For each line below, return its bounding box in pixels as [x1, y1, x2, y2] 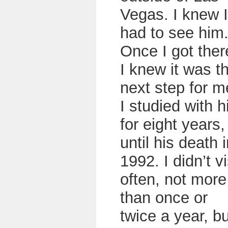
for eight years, [120, 116, 225, 133]
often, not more [120, 170, 226, 188]
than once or [120, 189, 208, 207]
